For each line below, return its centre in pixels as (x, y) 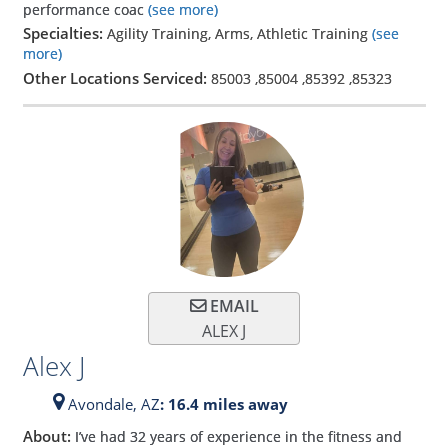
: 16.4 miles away (223, 403)
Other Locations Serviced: (116, 77)
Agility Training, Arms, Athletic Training (239, 33)
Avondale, (102, 403)
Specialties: (64, 32)
